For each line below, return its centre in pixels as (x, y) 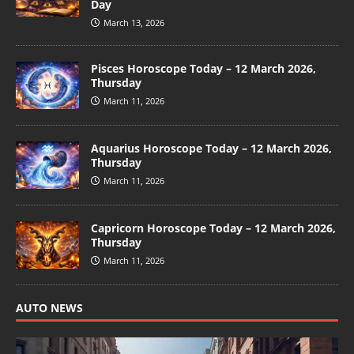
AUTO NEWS (49, 308)
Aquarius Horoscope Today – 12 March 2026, (211, 148)
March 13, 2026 (134, 22)
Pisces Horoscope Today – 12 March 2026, (203, 68)
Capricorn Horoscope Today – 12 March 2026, (213, 228)
